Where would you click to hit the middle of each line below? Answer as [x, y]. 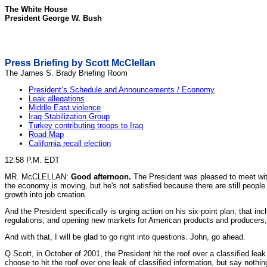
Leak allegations [57, 99]
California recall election [70, 143]
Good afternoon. [102, 177]
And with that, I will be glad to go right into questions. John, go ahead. [125, 237]
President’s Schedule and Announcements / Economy [122, 90]
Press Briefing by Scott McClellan [80, 63]
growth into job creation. [46, 195]
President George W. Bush [53, 18]
